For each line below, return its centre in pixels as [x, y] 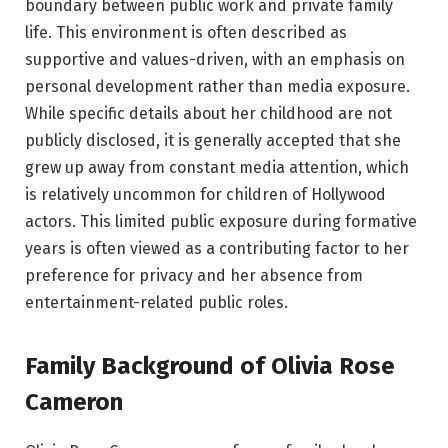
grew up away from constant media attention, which [217, 168]
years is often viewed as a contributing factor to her [217, 249]
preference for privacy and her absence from [194, 276]
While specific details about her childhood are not [208, 114]
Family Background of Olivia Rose [210, 366]
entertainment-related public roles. [156, 303]
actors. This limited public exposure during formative [221, 222]
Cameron [74, 402]
